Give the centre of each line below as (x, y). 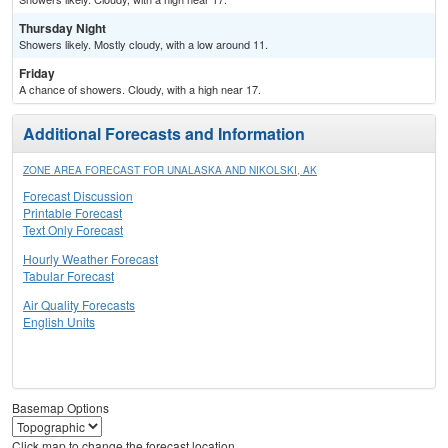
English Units (59, 322)
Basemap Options (60, 408)
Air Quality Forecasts (79, 305)
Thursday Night (62, 28)
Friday (37, 73)
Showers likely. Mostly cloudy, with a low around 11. (143, 44)
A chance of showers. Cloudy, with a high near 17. (140, 89)
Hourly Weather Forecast (90, 259)
